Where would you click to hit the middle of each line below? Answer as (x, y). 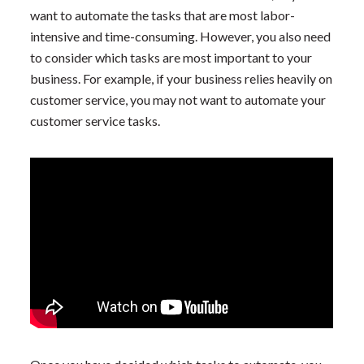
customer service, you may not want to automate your (178, 99)
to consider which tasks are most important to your (171, 57)
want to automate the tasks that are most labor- (163, 15)
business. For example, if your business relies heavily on (182, 78)
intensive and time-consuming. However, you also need (181, 36)
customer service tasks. (95, 120)
